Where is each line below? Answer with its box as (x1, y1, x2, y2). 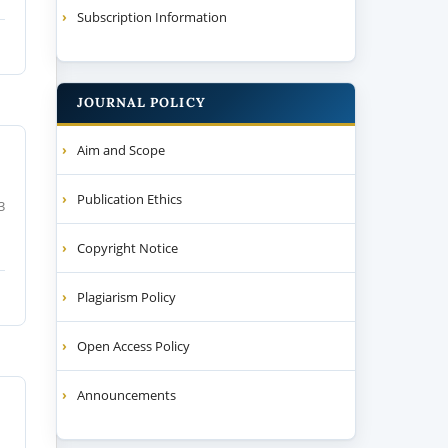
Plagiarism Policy (77, 287, 177, 306)
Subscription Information (77, 8, 228, 27)
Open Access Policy (77, 336, 191, 355)
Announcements (77, 385, 177, 404)
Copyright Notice (77, 238, 179, 257)
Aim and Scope (77, 141, 166, 160)
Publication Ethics (77, 190, 183, 209)
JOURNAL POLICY (77, 94, 206, 112)
